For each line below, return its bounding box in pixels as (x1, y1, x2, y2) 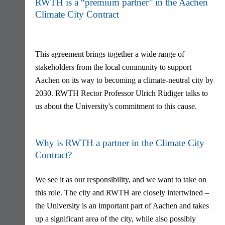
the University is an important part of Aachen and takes (35, 201, 209, 210)
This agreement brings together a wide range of (35, 50, 184, 58)
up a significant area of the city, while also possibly (35, 214, 196, 223)
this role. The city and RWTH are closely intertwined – (35, 188, 209, 197)
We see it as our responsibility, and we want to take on (35, 175, 206, 184)
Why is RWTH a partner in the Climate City (35, 138, 204, 148)
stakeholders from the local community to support (35, 63, 191, 71)
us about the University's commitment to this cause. (35, 102, 197, 110)
